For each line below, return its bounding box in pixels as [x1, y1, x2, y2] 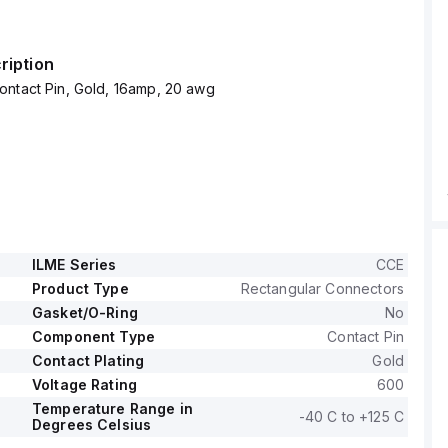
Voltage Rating [31, 376, 138, 393]
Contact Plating [31, 352, 145, 369]
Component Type [31, 328, 156, 345]
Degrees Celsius [31, 416, 152, 433]
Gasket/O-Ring [31, 304, 138, 321]
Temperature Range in [31, 400, 193, 417]
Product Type [31, 280, 129, 297]
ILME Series [31, 256, 117, 273]
